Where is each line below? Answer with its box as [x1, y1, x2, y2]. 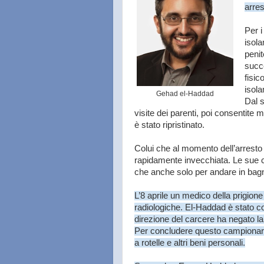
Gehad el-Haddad [156, 90, 214, 98]
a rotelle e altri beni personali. [134, 238, 245, 247]
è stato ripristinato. [134, 120, 204, 130]
